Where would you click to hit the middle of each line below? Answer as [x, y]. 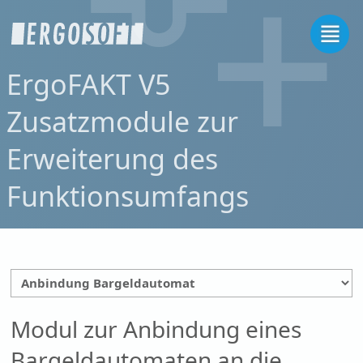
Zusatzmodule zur [123, 122]
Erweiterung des [113, 159]
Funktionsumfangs [128, 196]
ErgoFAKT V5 [89, 84]
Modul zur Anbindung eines [156, 329]
